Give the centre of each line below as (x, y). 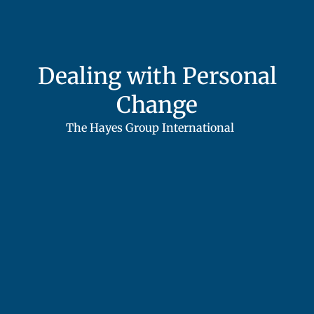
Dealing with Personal (157, 77)
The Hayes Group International (150, 128)
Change (157, 105)
